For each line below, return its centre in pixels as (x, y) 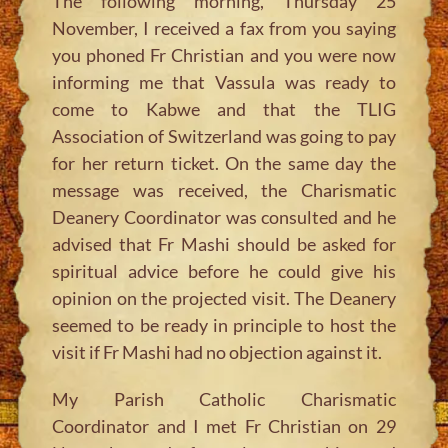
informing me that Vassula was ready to (224, 81)
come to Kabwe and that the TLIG (224, 108)
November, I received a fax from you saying (224, 27)
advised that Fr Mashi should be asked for (224, 243)
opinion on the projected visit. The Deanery (224, 297)
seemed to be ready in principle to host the (224, 324)
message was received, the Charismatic (224, 189)
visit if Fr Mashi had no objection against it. (217, 351)
